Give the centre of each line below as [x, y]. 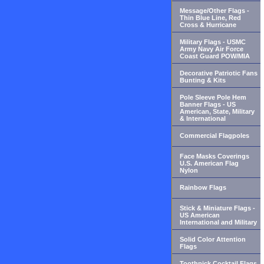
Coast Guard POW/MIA [215, 56]
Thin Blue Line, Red [210, 17]
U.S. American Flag [209, 163]
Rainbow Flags [203, 187]
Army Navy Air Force [212, 49]
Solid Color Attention [213, 239]
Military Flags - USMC [213, 42]
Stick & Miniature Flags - [217, 208]
